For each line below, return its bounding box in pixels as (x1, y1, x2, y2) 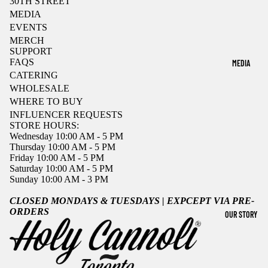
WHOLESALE (10, 83, 69, 93)
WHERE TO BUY (10, 96, 83, 106)
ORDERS (10, 206, 49, 217)
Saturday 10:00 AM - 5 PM (10, 163, 113, 173)
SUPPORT (10, 46, 52, 56)
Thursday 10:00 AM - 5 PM (10, 142, 115, 152)
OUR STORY (224, 209, 257, 220)
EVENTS (10, 22, 47, 32)
